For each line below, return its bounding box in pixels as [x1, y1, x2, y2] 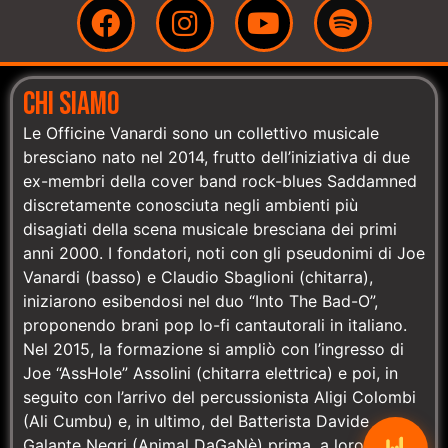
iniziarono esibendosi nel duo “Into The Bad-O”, [23, 291, 378, 312]
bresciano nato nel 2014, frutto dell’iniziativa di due [23, 147, 410, 168]
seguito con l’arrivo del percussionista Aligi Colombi [23, 387, 416, 408]
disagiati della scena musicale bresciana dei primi [23, 219, 397, 240]
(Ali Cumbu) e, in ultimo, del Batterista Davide [23, 411, 369, 432]
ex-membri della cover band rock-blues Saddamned [23, 171, 417, 192]
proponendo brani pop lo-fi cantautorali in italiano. [23, 315, 407, 336]
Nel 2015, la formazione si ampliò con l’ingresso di [23, 339, 404, 360]
